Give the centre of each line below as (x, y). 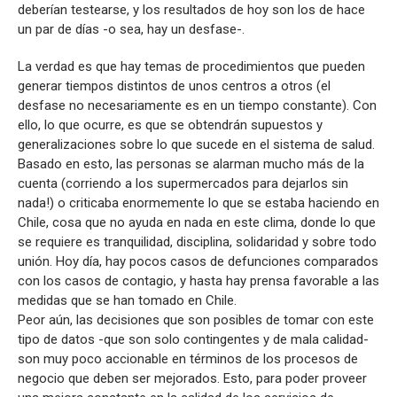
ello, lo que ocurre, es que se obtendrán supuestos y (170, 125)
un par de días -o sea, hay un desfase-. (133, 29)
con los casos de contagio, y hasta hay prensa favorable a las (198, 280)
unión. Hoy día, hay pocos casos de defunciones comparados (198, 261)
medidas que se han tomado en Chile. (127, 300)
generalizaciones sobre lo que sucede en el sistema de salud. (196, 144)
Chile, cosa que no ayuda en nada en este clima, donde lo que (197, 222)
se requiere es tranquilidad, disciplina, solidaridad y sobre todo (197, 241)
